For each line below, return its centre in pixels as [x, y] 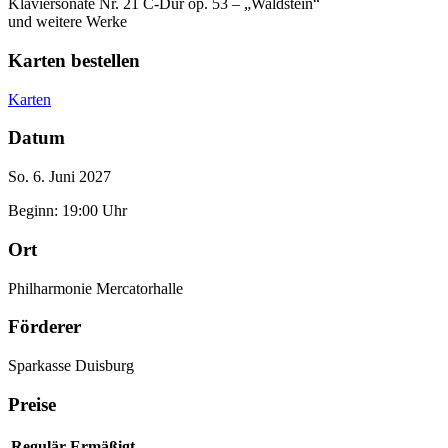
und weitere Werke [67, 22]
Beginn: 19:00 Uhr [67, 211]
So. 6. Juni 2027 [59, 177]
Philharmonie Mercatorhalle [95, 288]
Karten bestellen [74, 61]
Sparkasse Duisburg [71, 366]
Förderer [44, 327]
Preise [32, 404]
